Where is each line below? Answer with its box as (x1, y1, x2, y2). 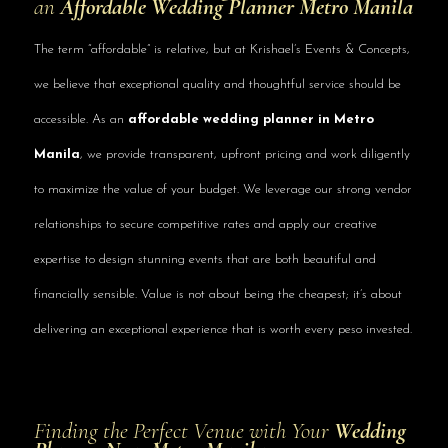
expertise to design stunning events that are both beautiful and (33, 252, 376, 266)
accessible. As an (33, 112, 128, 126)
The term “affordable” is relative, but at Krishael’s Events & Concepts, (33, 42, 410, 56)
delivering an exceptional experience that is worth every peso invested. (33, 322, 412, 336)
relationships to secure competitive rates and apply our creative (33, 217, 377, 231)
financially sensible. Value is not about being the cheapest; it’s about (33, 287, 402, 301)
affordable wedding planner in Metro (127, 112, 374, 126)
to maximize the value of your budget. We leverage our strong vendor (33, 182, 412, 196)
